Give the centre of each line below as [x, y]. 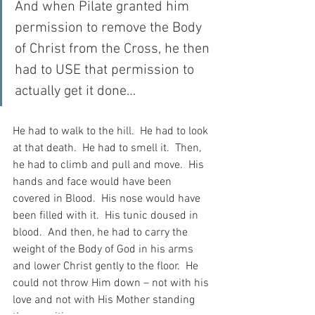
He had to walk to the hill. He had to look [112, 132]
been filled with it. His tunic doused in [107, 216]
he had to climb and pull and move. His [110, 166]
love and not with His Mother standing [105, 301]
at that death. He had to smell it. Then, [108, 149]
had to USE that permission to [106, 71]
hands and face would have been [94, 182]
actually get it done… [75, 92]
